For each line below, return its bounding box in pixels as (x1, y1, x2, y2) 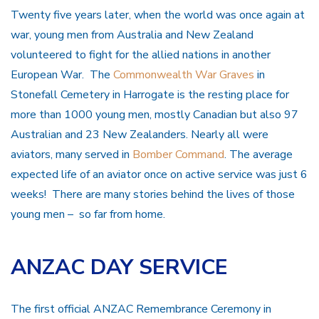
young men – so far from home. (11, 206, 165, 223)
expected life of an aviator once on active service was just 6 (11, 167, 308, 183)
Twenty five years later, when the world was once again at (11, 7, 305, 23)
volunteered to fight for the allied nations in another (11, 47, 271, 63)
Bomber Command (132, 147, 224, 163)
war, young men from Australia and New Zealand (11, 27, 253, 43)
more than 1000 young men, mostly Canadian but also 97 (11, 107, 298, 123)
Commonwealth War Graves (113, 67, 254, 83)
